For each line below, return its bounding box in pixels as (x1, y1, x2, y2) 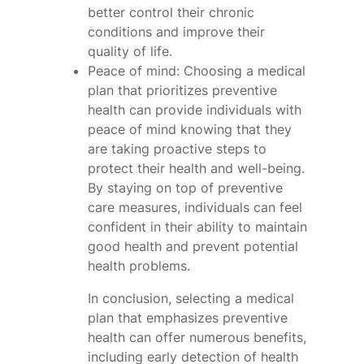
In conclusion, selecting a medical (88, 290, 294, 307)
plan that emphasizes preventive (88, 310, 288, 327)
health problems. (88, 258, 190, 275)
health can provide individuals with (88, 102, 301, 119)
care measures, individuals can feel (88, 199, 302, 216)
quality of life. (88, 43, 172, 60)
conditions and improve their (88, 24, 265, 41)
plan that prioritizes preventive (88, 82, 277, 99)
